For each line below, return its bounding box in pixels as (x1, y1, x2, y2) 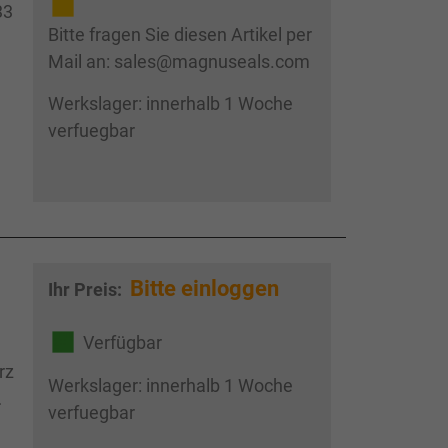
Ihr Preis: (47, 279, 126, 300)
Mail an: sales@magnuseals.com (47, 51, 310, 73)
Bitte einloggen (129, 276, 279, 301)
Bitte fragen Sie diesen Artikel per (47, 24, 312, 46)
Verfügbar (82, 331, 162, 353)
